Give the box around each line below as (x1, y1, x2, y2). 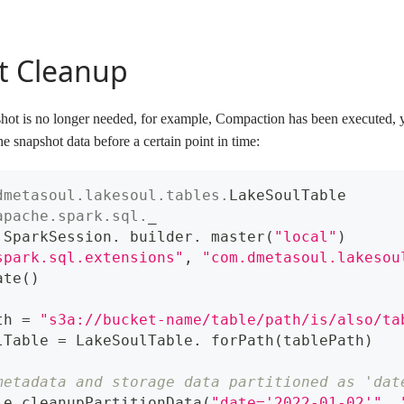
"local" (274, 228, 337, 246)
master (202, 228, 265, 246)
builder (121, 228, 193, 246)
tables (166, 187, 220, 205)
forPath (202, 332, 274, 350)
